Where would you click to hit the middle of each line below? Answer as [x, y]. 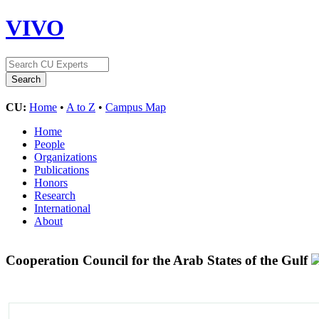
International [62, 208]
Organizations [66, 157]
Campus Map [136, 107]
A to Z [81, 107]
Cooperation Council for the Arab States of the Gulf [158, 260]
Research [55, 195]
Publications [62, 169]
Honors [51, 182]
